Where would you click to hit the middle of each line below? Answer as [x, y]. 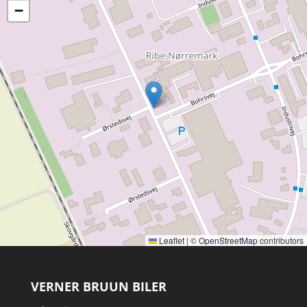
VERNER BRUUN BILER [98, 286]
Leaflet [171, 240]
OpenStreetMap [228, 240]
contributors [281, 240]
